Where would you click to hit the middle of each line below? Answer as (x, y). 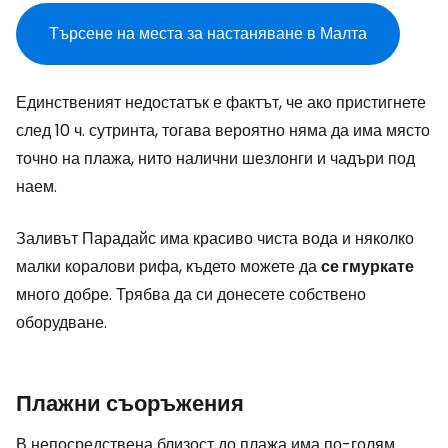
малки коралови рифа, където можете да (168, 266)
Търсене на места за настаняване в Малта (208, 33)
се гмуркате (367, 266)
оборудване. (61, 322)
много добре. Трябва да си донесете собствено (191, 294)
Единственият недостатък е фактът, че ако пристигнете (221, 102)
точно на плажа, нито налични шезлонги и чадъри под (215, 158)
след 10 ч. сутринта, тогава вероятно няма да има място (223, 130)
